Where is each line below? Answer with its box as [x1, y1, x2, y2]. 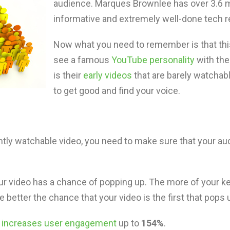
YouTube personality [111, 54, 195, 66]
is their [53, 70, 83, 81]
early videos [83, 70, 132, 81]
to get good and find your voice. [53, 85, 180, 97]
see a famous [53, 54, 111, 66]
